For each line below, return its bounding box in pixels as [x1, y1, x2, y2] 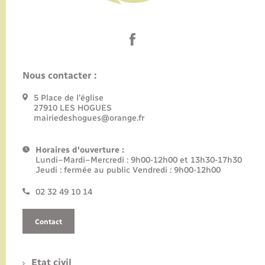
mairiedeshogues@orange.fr [34, 113, 145, 124]
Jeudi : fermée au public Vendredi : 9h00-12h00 [35, 165, 235, 176]
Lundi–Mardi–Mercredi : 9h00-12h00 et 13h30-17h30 [35, 155, 242, 166]
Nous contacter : [22, 70, 96, 82]
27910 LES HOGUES [34, 103, 112, 114]
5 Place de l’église [34, 93, 104, 104]
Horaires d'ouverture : [35, 145, 124, 156]
